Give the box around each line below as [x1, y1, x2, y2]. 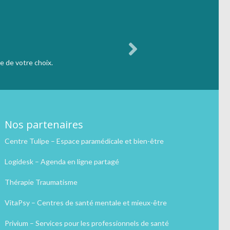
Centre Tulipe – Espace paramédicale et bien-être [4, 137, 164, 146]
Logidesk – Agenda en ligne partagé [4, 157, 119, 166]
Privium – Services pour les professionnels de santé [4, 219, 169, 228]
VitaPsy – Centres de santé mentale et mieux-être [4, 198, 167, 207]
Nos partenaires [4, 118, 83, 132]
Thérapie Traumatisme [4, 178, 78, 187]
